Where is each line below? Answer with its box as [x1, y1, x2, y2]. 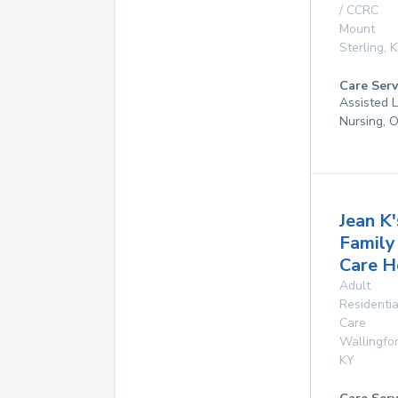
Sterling [339, 39, 384, 56]
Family [339, 231, 395, 255]
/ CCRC [339, 2, 378, 19]
